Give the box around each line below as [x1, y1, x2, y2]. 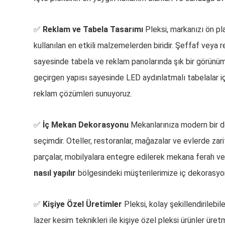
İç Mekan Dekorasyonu [43, 120, 129, 130]
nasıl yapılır [34, 168, 76, 178]
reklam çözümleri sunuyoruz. [34, 89, 133, 98]
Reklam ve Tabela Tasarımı [43, 25, 144, 34]
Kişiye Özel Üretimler [43, 199, 123, 209]
